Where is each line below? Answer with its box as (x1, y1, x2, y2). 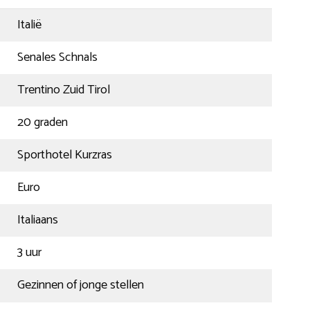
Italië (17, 14, 42, 35)
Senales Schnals (17, 46, 98, 68)
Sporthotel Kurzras (17, 144, 112, 165)
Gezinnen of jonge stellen (17, 274, 144, 295)
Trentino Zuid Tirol (17, 79, 110, 100)
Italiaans (17, 209, 58, 230)
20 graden (17, 111, 68, 133)
